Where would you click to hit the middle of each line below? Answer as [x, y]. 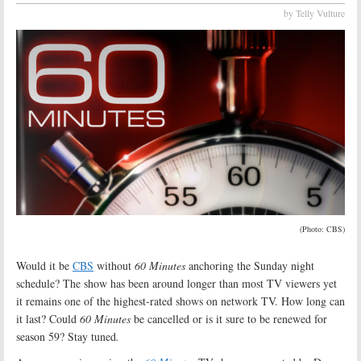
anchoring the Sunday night [250, 265]
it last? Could [48, 318]
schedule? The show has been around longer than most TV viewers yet [176, 283]
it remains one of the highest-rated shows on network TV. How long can [180, 301]
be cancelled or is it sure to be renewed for [229, 318]
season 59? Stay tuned [66, 336]
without [114, 265]
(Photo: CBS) [322, 228]
